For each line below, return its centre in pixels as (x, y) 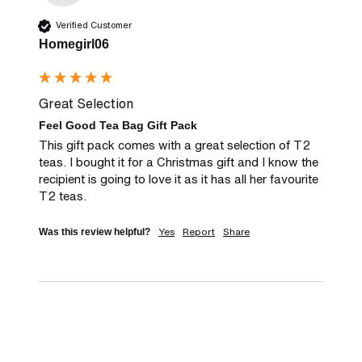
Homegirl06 (74, 44)
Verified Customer (94, 25)
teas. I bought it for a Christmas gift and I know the (179, 162)
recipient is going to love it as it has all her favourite (179, 179)
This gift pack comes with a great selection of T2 (175, 145)
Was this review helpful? (95, 232)
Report (199, 232)
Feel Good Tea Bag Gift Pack (118, 125)
